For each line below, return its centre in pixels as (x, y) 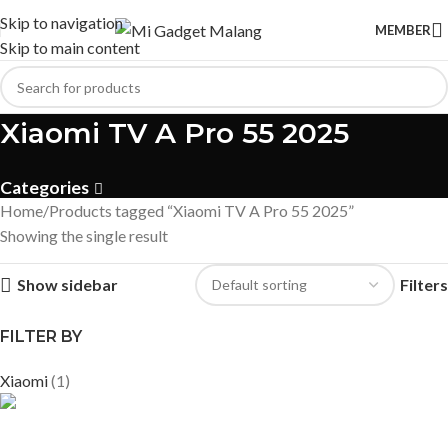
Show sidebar (67, 284)
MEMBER (403, 29)
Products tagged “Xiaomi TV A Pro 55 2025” (201, 210)
